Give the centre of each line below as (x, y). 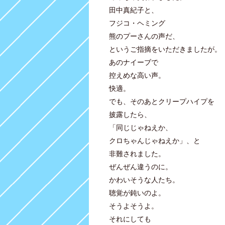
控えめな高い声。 (137, 75)
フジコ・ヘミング (137, 23)
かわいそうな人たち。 (144, 180)
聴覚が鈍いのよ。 (137, 193)
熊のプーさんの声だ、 (144, 36)
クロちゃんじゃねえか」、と (155, 140)
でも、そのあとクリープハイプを (162, 101)
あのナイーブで (134, 62)
